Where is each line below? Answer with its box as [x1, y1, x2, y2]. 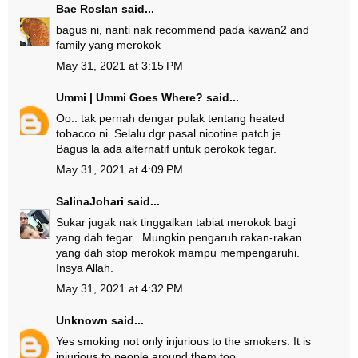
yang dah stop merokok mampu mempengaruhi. [56, 246, 300, 259]
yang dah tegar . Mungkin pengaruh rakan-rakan [56, 231, 302, 244]
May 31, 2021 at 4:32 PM [56, 282, 183, 295]
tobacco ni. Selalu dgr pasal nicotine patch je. [56, 127, 284, 140]
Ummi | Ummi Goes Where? [56, 91, 203, 104]
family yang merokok [56, 38, 161, 51]
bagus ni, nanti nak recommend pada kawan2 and [56, 23, 309, 36]
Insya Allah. [56, 261, 113, 274]
